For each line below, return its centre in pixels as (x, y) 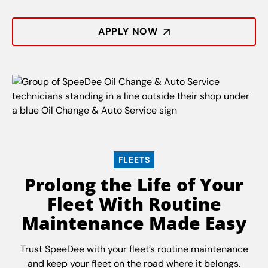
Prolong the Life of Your (134, 184)
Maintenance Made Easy (134, 223)
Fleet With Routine (134, 203)
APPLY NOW (128, 31)
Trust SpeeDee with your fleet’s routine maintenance (134, 249)
